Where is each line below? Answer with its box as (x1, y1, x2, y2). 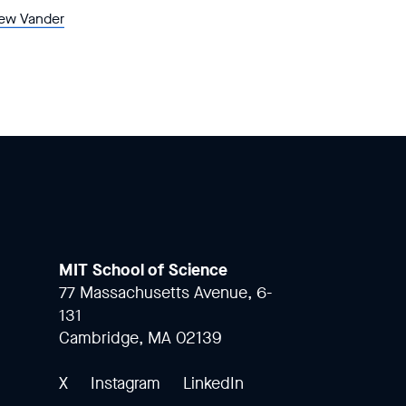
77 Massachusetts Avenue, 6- (58, 281, 273, 304)
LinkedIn (182, 372, 244, 394)
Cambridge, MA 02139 (58, 326, 222, 349)
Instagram (90, 372, 160, 394)
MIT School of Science (58, 258, 227, 281)
